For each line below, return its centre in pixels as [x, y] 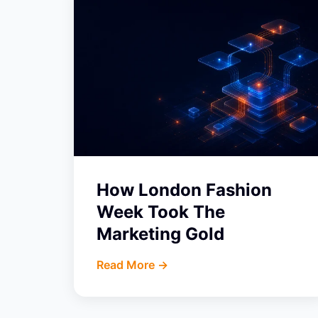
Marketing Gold [160, 234]
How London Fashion [184, 190]
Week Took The [161, 212]
